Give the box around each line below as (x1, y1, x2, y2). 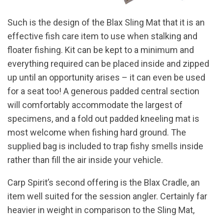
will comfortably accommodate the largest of (7, 99, 183, 110)
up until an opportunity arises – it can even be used (7, 72, 205, 82)
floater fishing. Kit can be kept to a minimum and (7, 44, 194, 55)
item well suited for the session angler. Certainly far (7, 191, 207, 201)
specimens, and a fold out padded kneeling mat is (7, 113, 199, 124)
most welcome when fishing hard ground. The (7, 127, 186, 137)
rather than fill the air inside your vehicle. (7, 154, 163, 165)
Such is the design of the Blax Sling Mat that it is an (7, 17, 205, 27)
